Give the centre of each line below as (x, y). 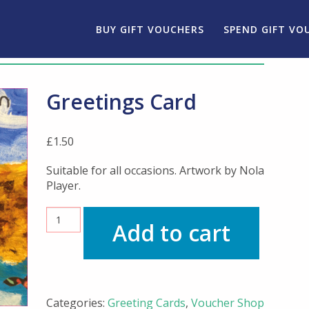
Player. (63, 185)
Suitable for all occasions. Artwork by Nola (155, 170)
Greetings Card (121, 102)
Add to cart (172, 232)
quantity (63, 242)
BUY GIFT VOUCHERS (150, 29)
